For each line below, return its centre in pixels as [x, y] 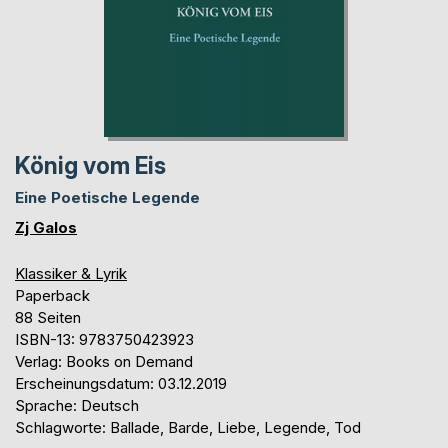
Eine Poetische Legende [107, 198]
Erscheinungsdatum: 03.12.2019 [121, 384]
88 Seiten [48, 318]
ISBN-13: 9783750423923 [104, 340]
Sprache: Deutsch [77, 406]
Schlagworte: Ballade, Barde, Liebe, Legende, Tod [188, 428]
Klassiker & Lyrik [71, 274]
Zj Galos [46, 228]
